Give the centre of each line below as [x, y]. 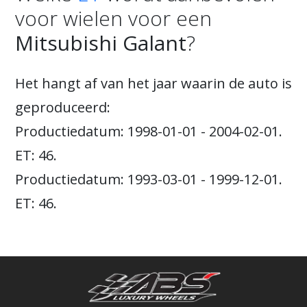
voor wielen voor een [113, 18]
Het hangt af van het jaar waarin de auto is [153, 83]
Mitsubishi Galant [101, 43]
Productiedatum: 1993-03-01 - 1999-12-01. [149, 179]
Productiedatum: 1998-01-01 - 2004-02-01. [149, 131]
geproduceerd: [63, 107]
